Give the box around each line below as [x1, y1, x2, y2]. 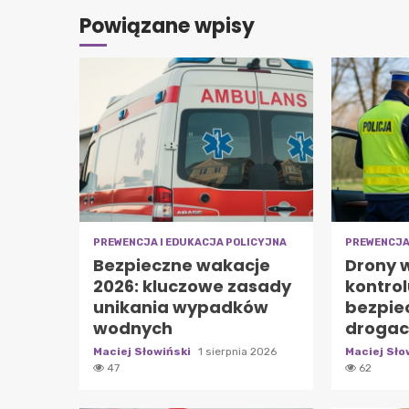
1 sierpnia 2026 [198, 344, 277, 358]
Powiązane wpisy [79, 11, 255, 40]
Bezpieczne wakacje [93, 253, 270, 277]
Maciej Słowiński [93, 344, 194, 358]
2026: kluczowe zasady [93, 274, 291, 298]
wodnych [93, 316, 173, 340]
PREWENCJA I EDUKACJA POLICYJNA [93, 236, 287, 248]
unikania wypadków [93, 295, 268, 319]
